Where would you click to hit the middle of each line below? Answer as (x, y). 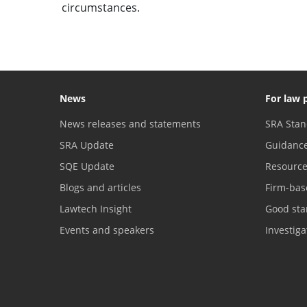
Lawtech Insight (96, 208)
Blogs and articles (100, 187)
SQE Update (87, 166)
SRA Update (87, 145)
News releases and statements (130, 123)
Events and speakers (107, 230)
